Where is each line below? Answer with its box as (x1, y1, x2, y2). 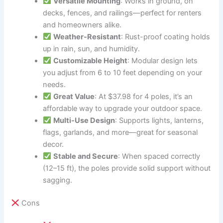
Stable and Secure (53, 151, 118, 161)
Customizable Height (53, 56, 127, 65)
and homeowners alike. (43, 20, 122, 29)
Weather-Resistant (53, 32, 121, 41)
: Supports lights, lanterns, (114, 115, 204, 125)
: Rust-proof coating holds (120, 32, 210, 41)
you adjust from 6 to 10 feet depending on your (43, 68, 203, 77)
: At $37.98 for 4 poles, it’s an (94, 92, 193, 101)
